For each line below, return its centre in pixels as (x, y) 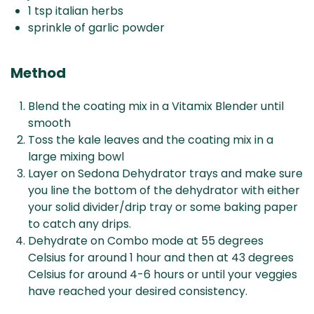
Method (38, 73)
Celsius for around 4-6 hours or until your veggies (163, 275)
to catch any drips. (80, 224)
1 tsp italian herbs (76, 11)
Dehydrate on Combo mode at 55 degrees (146, 241)
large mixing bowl (76, 157)
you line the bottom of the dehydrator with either (164, 191)
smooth (49, 123)
